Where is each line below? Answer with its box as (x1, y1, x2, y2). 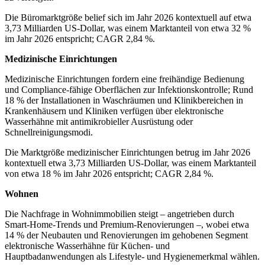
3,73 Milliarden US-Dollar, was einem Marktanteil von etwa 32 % (5, 23, 251, 34)
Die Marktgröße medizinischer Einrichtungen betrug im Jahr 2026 (5, 147, 250, 158)
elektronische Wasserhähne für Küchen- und (5, 241, 170, 251)
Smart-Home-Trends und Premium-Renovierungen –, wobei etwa (5, 219, 249, 230)
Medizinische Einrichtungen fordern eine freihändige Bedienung (5, 74, 244, 85)
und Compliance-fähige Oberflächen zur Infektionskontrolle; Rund (5, 85, 253, 95)
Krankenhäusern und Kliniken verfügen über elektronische (5, 106, 224, 117)
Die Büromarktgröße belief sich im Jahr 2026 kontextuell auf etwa (5, 12, 251, 23)
